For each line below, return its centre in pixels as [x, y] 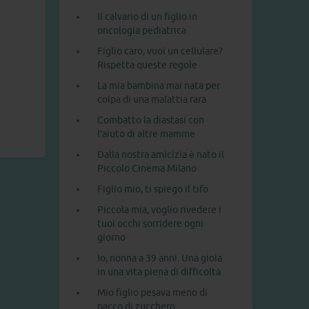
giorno [111, 238]
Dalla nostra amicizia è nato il [161, 155]
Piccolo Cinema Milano [147, 169]
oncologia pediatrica [142, 31]
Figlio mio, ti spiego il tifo [153, 189]
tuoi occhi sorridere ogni [150, 224]
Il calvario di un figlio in [147, 17]
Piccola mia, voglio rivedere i [159, 210]
